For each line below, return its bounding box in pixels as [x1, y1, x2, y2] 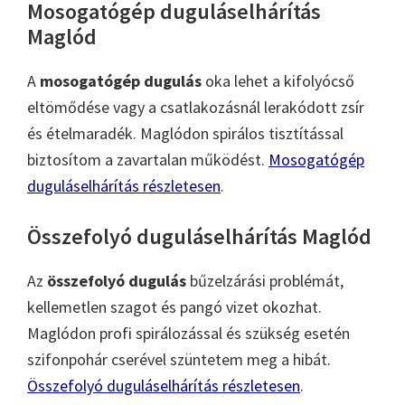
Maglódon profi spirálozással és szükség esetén [27, 322, 350, 344]
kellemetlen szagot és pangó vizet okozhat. [27, 296, 322, 317]
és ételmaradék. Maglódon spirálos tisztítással [27, 122, 344, 144]
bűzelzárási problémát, [186, 269, 344, 291]
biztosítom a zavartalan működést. [27, 148, 268, 170]
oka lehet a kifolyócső [202, 70, 354, 91]
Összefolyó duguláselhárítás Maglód [27, 221, 372, 250]
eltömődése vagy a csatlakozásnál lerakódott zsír [27, 96, 364, 118]
